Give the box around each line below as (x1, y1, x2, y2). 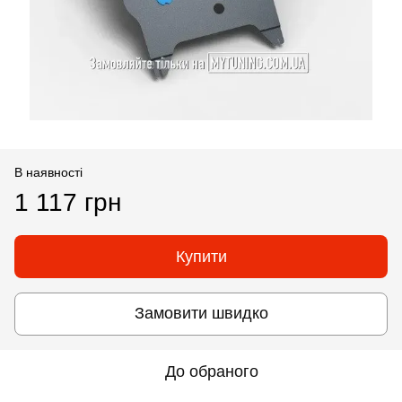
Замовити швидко (134, 304, 268, 323)
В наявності (14, 164, 83, 179)
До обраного (165, 362, 258, 380)
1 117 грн (14, 188, 121, 216)
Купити (175, 247, 227, 266)
